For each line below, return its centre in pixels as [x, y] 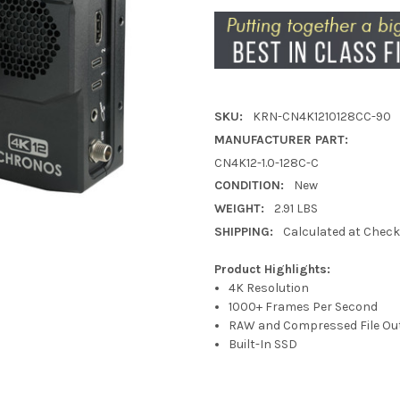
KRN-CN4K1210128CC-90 [321, 116]
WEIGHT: [239, 209]
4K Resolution [269, 288]
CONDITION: [249, 186]
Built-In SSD [263, 345]
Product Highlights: [272, 270]
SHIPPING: [244, 232]
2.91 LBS [296, 209]
